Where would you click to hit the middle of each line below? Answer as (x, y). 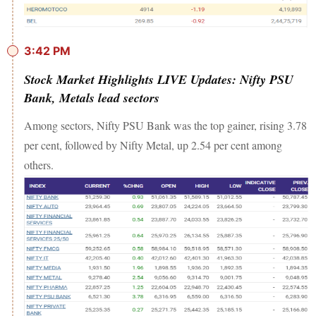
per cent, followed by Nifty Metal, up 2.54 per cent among (153, 145)
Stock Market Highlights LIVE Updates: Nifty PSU (159, 80)
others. (41, 165)
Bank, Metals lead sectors (92, 98)
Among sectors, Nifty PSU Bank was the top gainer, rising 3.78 (165, 126)
